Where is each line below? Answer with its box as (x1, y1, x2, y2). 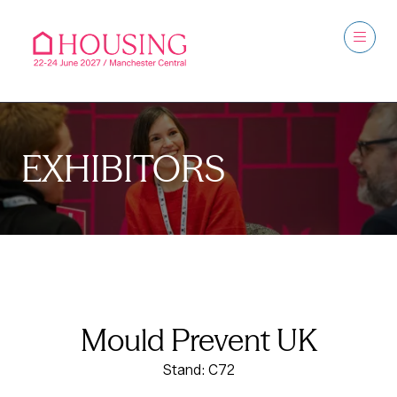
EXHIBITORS (21, 145, 225, 191)
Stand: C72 (162, 361, 235, 378)
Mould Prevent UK (80, 321, 317, 359)
